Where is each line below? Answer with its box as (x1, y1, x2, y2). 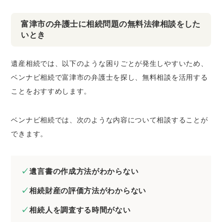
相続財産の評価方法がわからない (29, 186, 146, 195)
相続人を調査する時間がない (29, 206, 131, 215)
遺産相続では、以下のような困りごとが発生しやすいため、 (11, 59, 208, 68)
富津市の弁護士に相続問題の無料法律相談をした (21, 20, 201, 29)
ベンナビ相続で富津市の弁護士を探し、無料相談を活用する (11, 73, 208, 82)
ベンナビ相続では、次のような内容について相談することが (11, 116, 208, 124)
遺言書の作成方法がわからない (29, 167, 139, 176)
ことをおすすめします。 (11, 87, 92, 96)
